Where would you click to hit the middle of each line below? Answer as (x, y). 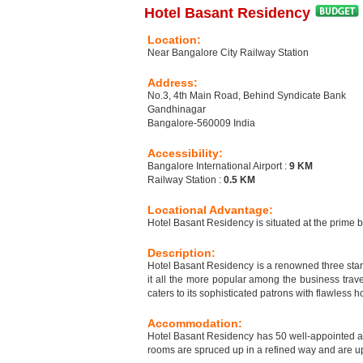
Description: (181, 253)
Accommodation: (195, 324)
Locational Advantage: (210, 210)
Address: (173, 83)
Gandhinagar (177, 110)
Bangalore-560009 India (201, 124)
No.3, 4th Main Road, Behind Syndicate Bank (247, 96)
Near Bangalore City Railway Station (228, 53)
